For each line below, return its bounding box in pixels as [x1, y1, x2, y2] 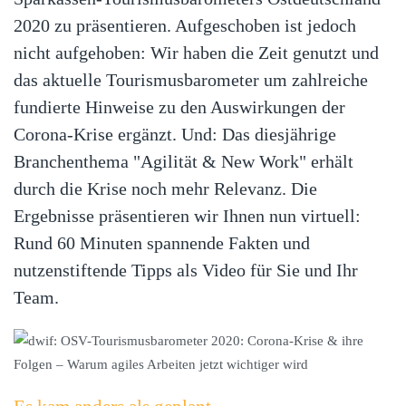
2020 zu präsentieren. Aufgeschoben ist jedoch [14, 15, 356, 35]
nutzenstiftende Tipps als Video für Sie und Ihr [14, 260, 358, 280]
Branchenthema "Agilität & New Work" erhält [14, 151, 353, 171]
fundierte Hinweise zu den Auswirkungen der [14, 97, 345, 117]
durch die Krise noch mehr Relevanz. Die [14, 179, 317, 198]
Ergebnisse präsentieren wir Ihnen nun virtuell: [14, 206, 361, 226]
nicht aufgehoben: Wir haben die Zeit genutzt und [14, 43, 379, 63]
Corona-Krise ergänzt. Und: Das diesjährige [14, 124, 336, 144]
